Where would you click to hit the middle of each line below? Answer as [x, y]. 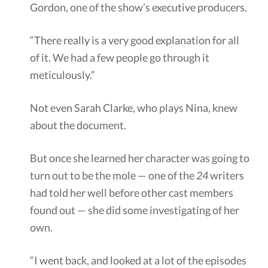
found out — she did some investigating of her [135, 210]
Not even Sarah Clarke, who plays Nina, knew [134, 107]
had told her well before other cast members [132, 192]
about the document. [78, 125]
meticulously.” [63, 74]
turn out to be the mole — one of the [113, 175]
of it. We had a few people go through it [120, 57]
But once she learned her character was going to [140, 158]
